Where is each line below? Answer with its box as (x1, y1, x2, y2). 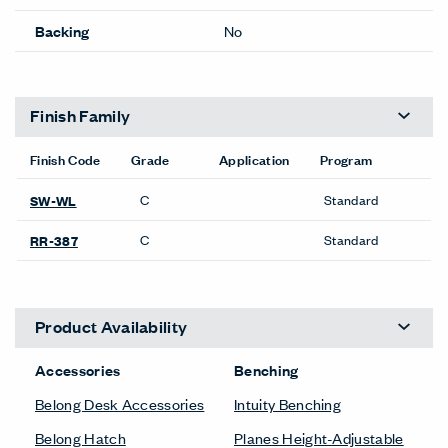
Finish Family (30, 104, 131, 128)
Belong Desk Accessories (35, 392, 205, 414)
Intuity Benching (234, 392, 342, 414)
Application (219, 147, 290, 169)
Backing (35, 19, 89, 41)
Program (320, 147, 373, 169)
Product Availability (35, 315, 188, 339)
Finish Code (30, 147, 101, 169)
